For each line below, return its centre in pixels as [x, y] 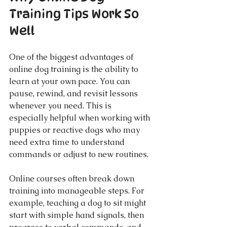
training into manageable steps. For [78, 191]
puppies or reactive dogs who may [75, 130]
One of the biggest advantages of [72, 57]
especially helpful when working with [81, 118]
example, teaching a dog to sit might [79, 203]
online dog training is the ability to [75, 69]
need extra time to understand [68, 142]
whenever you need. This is [61, 106]
